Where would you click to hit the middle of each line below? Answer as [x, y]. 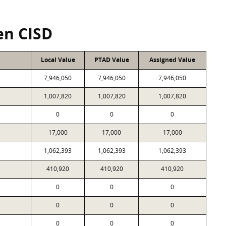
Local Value [58, 60]
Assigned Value [172, 60]
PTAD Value [111, 60]
